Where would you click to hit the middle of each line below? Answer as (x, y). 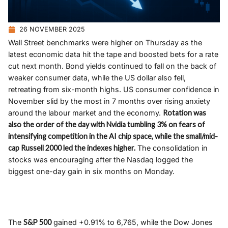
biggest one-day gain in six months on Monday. (91, 172)
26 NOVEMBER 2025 (52, 30)
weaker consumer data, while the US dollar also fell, (97, 78)
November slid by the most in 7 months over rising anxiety (109, 101)
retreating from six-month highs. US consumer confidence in (114, 90)
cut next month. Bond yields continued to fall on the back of (112, 66)
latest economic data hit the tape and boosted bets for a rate (113, 54)
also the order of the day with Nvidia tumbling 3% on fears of (107, 125)
